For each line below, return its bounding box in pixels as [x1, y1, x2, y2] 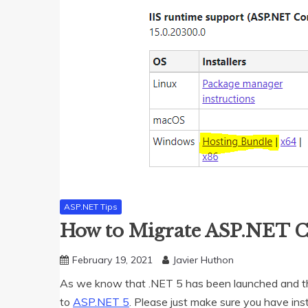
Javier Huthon [173, 254, 234, 267]
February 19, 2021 [72, 254, 153, 267]
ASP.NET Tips [64, 201, 118, 212]
